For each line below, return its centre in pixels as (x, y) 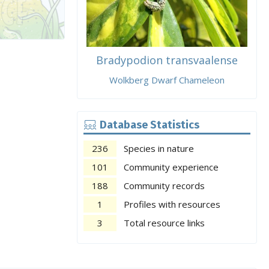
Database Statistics (149, 125)
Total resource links (164, 223)
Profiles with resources (172, 204)
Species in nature (159, 148)
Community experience (171, 167)
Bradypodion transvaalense (167, 60)
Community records (164, 186)
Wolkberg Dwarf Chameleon (167, 80)
